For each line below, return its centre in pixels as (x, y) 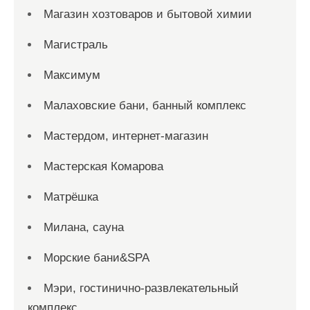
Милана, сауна (84, 227)
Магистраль (76, 45)
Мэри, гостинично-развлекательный (141, 288)
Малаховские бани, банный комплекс (145, 106)
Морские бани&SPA (97, 258)
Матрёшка (71, 197)
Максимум (72, 75)
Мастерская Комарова (103, 166)
